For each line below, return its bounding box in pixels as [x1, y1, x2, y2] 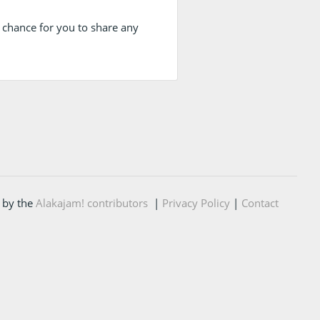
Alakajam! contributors [35, 196, 148, 210]
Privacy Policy [161, 196, 230, 210]
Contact [241, 196, 279, 210]
